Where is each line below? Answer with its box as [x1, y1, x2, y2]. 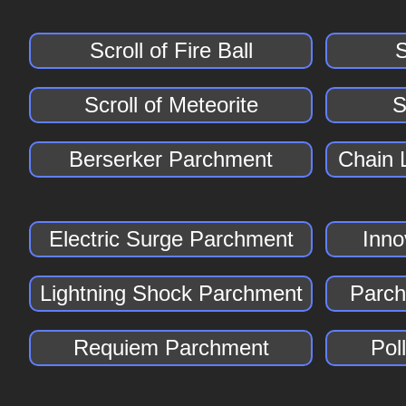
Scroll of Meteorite [83, 92, 258, 117]
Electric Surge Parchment [48, 227, 294, 251]
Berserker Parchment [69, 147, 274, 171]
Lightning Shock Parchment [39, 281, 303, 305]
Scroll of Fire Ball [89, 38, 253, 63]
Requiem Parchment [72, 335, 269, 360]
